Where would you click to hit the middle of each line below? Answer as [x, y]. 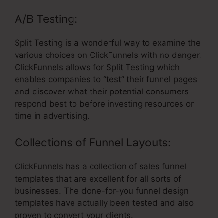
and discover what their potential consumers [102, 91]
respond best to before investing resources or [104, 103]
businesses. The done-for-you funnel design [102, 191]
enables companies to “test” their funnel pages [106, 79]
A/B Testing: [46, 19]
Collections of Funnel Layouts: [93, 143]
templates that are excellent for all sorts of [98, 179]
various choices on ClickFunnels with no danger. [108, 55]
